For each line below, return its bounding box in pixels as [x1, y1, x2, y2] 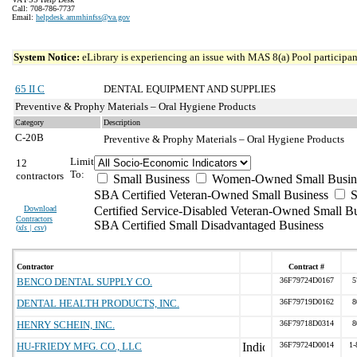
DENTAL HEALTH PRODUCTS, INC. [17, 297, 179, 309]
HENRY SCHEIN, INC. [17, 319, 115, 331]
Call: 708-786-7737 [12, 4, 75, 13]
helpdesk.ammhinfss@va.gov [36, 13, 130, 22]
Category [15, 118, 44, 127]
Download [24, 204, 57, 213]
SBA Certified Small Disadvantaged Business [94, 218, 324, 232]
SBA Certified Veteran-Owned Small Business [94, 188, 328, 202]
